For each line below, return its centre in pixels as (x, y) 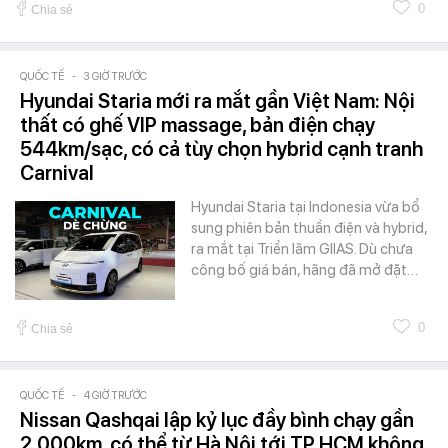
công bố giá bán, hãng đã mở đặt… (304, 269)
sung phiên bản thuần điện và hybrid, (309, 227)
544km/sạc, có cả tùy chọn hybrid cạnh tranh (221, 148)
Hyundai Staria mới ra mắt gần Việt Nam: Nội (217, 100)
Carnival (57, 172)
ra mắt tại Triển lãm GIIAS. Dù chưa (302, 248)
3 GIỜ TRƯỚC (115, 76)
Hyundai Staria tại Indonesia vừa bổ (305, 206)
